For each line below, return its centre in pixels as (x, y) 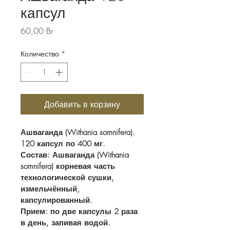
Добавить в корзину (82, 104)
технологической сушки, (69, 177)
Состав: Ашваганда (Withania (76, 155)
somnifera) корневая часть (69, 166)
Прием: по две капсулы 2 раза (80, 211)
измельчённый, (51, 189)
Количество (40, 53)
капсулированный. (56, 200)
